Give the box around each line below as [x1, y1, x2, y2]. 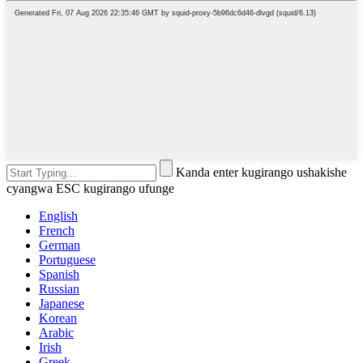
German [39, 237, 80, 252]
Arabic [39, 325, 74, 340]
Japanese [39, 296, 84, 310]
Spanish [39, 267, 79, 281]
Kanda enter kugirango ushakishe [176, 164, 347, 179]
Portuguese [39, 252, 96, 267]
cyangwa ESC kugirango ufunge [6, 181, 174, 195]
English [39, 208, 78, 223]
